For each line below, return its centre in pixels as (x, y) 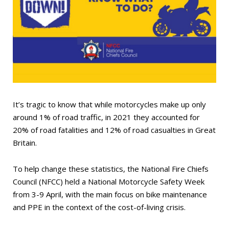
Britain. (25, 143)
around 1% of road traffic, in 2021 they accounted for (106, 117)
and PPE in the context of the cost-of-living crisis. (99, 207)
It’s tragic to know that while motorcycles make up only (109, 105)
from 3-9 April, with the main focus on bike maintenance (110, 194)
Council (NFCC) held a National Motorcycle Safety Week (109, 182)
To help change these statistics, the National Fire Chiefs (111, 169)
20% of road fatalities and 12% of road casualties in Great (114, 130)
